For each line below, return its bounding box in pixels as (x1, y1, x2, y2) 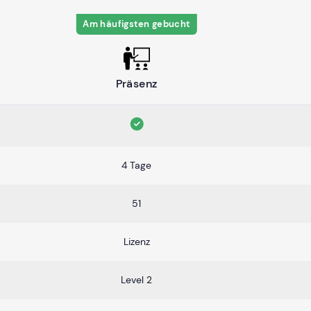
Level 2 (121, 273, 152, 286)
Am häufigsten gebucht (83, 17, 190, 30)
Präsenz (115, 76, 158, 91)
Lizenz (123, 235, 150, 248)
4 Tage (121, 158, 151, 171)
